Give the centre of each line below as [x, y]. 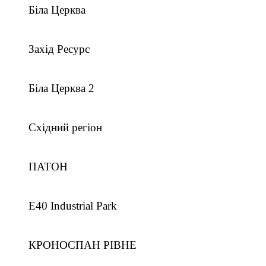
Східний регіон [65, 127]
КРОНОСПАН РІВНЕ [83, 245]
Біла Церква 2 [61, 88]
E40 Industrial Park [73, 206]
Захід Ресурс [59, 49]
